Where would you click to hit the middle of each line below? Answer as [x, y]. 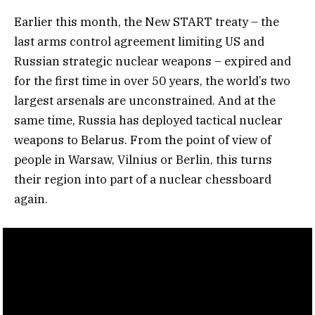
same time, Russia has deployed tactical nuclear [148, 121]
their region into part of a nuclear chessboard [143, 180]
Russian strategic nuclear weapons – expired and [153, 62]
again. [31, 199]
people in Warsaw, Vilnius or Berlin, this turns [143, 160]
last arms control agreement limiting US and [139, 42]
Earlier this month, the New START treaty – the [147, 22]
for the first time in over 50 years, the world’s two [152, 81]
